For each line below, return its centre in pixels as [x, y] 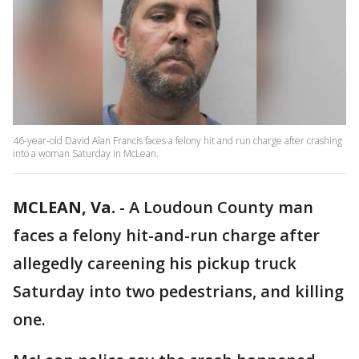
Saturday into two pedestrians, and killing [178, 292]
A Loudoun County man [221, 208]
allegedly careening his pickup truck [155, 264]
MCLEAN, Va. [64, 208]
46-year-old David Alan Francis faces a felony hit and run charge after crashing [177, 141]
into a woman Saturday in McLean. [86, 154]
